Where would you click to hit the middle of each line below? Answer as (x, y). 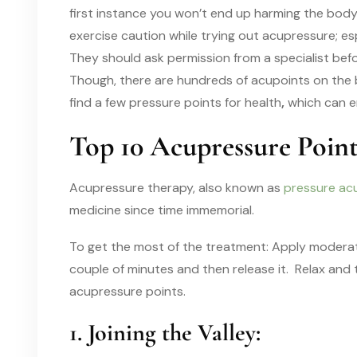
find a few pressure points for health (175, 102)
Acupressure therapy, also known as (177, 187)
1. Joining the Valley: (165, 332)
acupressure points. (127, 291)
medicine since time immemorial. (162, 210)
